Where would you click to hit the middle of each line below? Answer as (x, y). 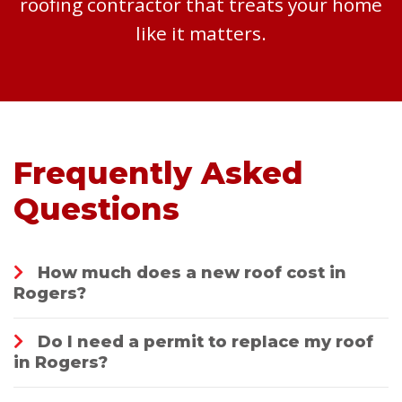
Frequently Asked (158, 173)
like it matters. (201, 33)
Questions (96, 209)
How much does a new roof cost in (192, 273)
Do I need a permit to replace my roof (205, 342)
